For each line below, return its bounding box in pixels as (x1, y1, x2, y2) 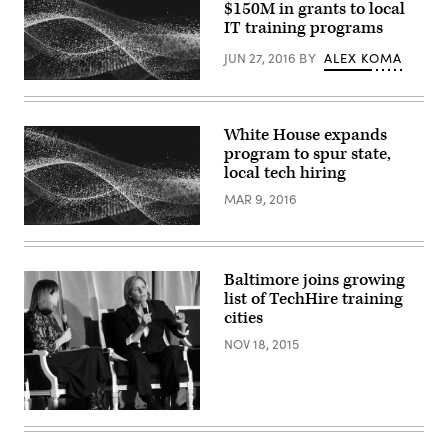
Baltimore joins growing (224, 268, 405, 291)
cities (224, 306, 263, 329)
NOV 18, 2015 (224, 334, 299, 353)
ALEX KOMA (323, 48, 403, 67)
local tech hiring (224, 161, 346, 184)
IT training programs (224, 16, 383, 39)
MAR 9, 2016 (224, 189, 297, 208)
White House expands (224, 123, 387, 146)
